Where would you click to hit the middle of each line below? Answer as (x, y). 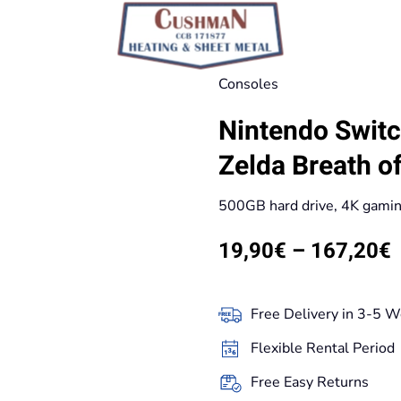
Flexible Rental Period (323, 348)
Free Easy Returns (310, 382)
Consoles (248, 84)
